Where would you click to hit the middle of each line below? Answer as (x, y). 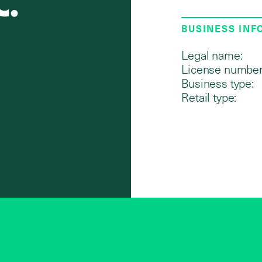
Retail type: (209, 97)
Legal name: (212, 55)
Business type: (218, 83)
